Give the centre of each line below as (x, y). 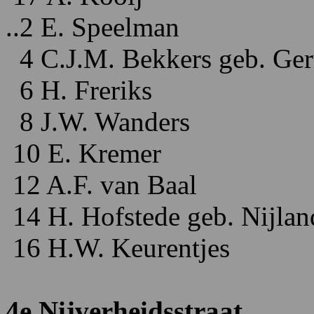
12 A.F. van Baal (101, 185)
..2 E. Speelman (93, 27)
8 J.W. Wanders (98, 122)
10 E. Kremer (83, 153)
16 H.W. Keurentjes (118, 248)
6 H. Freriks (79, 90)
